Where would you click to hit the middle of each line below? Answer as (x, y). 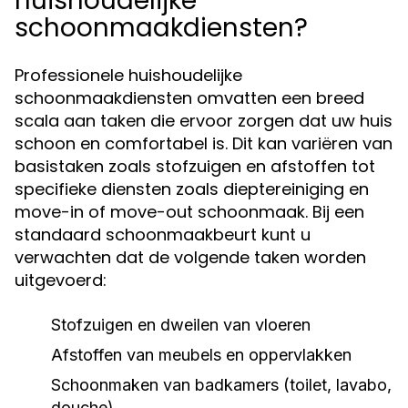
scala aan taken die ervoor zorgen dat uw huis (204, 121)
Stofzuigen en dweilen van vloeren (181, 325)
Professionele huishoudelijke (128, 75)
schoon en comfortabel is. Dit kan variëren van (204, 143)
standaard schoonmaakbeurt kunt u (163, 235)
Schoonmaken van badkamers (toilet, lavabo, (221, 385)
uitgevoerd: (61, 280)
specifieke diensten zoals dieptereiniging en (192, 189)
